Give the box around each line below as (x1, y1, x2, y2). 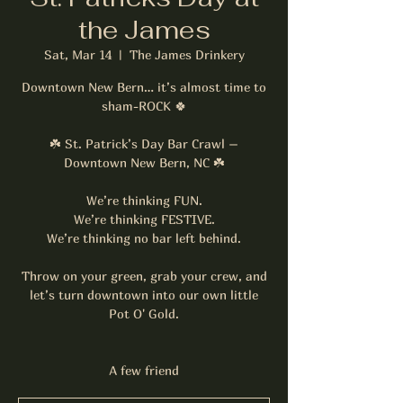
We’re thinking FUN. (85, 192, 202, 208)
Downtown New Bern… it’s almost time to (22, 78, 266, 94)
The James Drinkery (129, 46, 245, 62)
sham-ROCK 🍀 (101, 97, 187, 113)
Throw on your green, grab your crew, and (21, 267, 267, 283)
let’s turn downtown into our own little (30, 286, 258, 302)
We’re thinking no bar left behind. (47, 229, 241, 246)
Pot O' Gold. (109, 305, 179, 321)
